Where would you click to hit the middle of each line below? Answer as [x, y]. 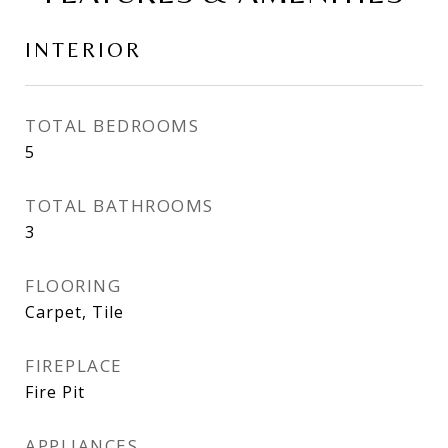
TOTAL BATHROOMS [119, 205]
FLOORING [73, 285]
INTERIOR [83, 49]
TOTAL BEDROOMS [112, 125]
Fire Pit [55, 391]
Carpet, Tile [74, 311]
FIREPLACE [74, 365]
